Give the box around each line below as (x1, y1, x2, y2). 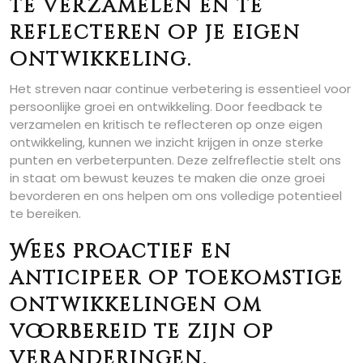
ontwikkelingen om (10, 293, 262, 318)
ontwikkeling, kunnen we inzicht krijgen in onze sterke (10, 134, 323, 151)
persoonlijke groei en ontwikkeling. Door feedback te (10, 98, 322, 115)
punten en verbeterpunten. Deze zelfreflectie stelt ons (10, 152, 341, 169)
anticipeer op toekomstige (10, 266, 344, 292)
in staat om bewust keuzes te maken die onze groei (10, 169, 325, 186)
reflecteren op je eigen (10, 20, 301, 46)
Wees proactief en (10, 239, 232, 265)
